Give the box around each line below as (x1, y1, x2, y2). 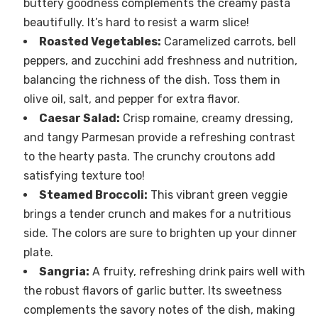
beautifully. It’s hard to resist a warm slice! (23, 16, 249, 30)
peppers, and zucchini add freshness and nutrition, (23, 54, 297, 68)
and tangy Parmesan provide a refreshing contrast (23, 131, 295, 145)
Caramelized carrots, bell (160, 35, 296, 49)
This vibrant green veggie (147, 188, 287, 202)
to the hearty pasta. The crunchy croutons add (23, 150, 275, 164)
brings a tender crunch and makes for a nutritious (23, 207, 291, 221)
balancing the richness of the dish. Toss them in (23, 73, 280, 87)
